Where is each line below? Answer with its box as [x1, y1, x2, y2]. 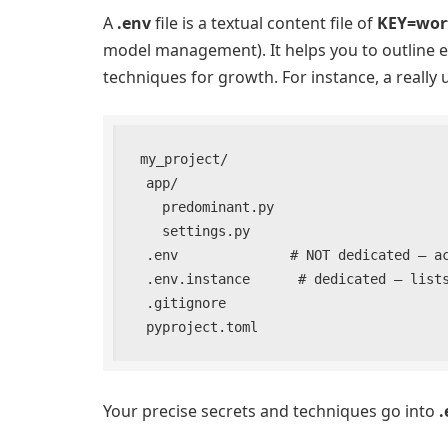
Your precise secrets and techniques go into [103, 400, 439, 423]
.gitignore [130, 294, 147, 311]
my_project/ [140, 150, 229, 167]
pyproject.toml [146, 318, 259, 335]
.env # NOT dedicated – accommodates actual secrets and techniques [130, 246, 147, 263]
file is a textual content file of [155, 11, 377, 34]
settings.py [130, 222, 163, 239]
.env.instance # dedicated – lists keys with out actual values [130, 270, 147, 287]
